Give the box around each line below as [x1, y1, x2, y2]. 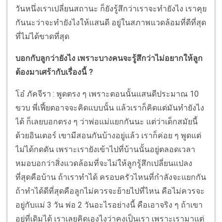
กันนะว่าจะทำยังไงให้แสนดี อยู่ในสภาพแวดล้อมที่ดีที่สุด [15, 18, 206, 28]
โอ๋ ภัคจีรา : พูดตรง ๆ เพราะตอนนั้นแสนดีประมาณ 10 [15, 89, 199, 99]
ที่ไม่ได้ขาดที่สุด [15, 32, 69, 42]
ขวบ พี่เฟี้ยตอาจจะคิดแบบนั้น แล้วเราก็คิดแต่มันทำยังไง [15, 103, 204, 113]
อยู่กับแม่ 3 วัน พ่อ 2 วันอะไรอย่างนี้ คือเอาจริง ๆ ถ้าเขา [15, 200, 203, 210]
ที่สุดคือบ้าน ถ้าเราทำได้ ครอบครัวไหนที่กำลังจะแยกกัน [15, 172, 206, 182]
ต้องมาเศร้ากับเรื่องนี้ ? [15, 67, 93, 77]
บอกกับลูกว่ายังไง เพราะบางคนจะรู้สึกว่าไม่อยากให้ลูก [15, 54, 203, 63]
